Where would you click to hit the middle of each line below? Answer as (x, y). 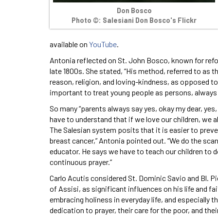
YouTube (103, 44)
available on (69, 44)
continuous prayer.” (81, 162)
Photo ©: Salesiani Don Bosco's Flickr (134, 20)
